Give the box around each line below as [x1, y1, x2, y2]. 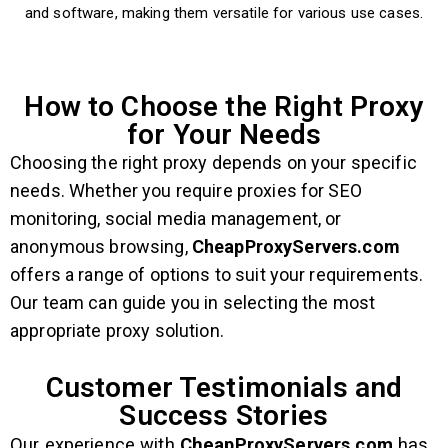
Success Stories [119, 399, 329, 433]
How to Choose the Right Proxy [24, 90, 424, 124]
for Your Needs [127, 118, 321, 152]
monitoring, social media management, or [10, 208, 342, 230]
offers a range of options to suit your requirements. [10, 264, 424, 286]
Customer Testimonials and [45, 371, 403, 405]
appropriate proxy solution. [10, 320, 224, 342]
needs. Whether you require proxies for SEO [10, 180, 362, 202]
